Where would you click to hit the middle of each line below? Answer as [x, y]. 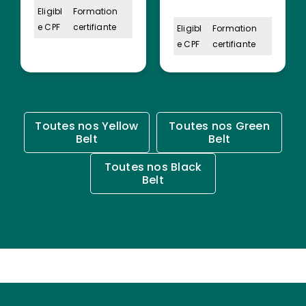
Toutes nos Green [219, 126]
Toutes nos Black [153, 167]
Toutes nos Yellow [87, 126]
